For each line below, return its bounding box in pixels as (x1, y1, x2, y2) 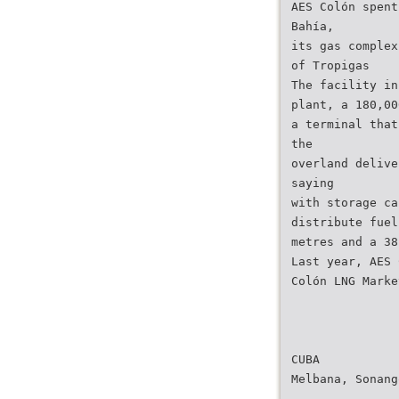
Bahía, (291, 20, 334, 33)
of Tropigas (291, 59, 370, 72)
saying (291, 176, 334, 190)
